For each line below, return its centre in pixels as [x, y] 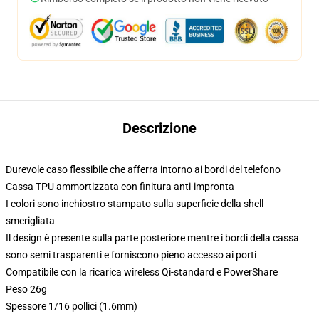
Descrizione [159, 128]
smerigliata [30, 221]
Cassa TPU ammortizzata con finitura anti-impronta [120, 187]
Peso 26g [26, 289]
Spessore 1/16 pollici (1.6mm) [72, 306]
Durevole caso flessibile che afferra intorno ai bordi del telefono [143, 169]
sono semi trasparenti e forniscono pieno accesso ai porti [131, 255]
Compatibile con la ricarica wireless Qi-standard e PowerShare [142, 272]
